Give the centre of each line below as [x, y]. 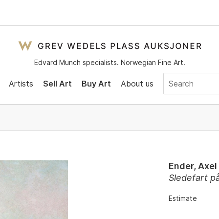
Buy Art [96, 83]
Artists [21, 83]
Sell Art [57, 83]
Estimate [183, 198]
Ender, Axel [193, 166]
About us [137, 83]
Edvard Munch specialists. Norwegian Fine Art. [109, 62]
